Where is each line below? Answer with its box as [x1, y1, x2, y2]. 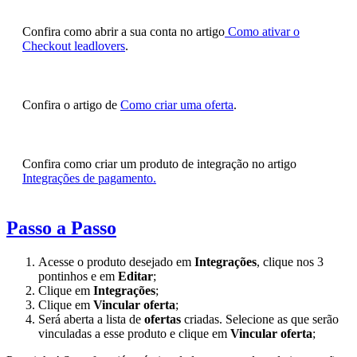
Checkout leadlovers [22, 39, 125, 53]
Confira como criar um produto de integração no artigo [22, 157, 296, 171]
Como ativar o [225, 25, 300, 39]
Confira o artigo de [22, 98, 120, 112]
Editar [118, 269, 153, 284]
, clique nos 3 [257, 255, 324, 269]
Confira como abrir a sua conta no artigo [22, 25, 225, 39]
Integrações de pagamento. [22, 171, 156, 186]
